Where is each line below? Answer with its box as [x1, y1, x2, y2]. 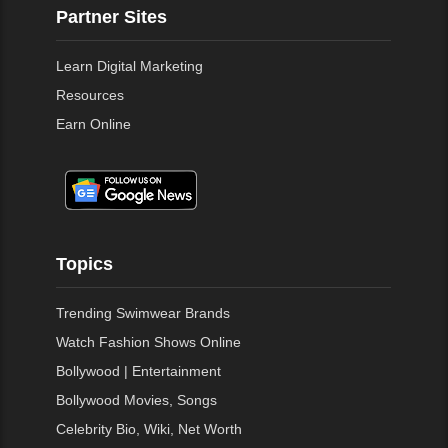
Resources [56, 86, 125, 103]
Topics [56, 254, 114, 275]
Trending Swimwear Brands [56, 304, 231, 321]
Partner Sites [56, 7, 168, 28]
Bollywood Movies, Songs [56, 391, 218, 408]
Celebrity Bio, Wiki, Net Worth [56, 420, 243, 437]
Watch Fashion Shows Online [56, 333, 242, 350]
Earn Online [56, 115, 132, 132]
